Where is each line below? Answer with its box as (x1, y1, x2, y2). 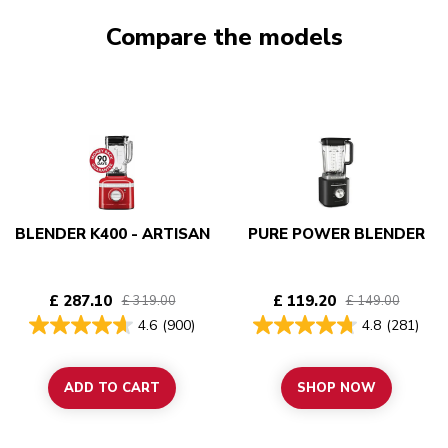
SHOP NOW (296, 379, 376, 398)
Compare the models (105, 21, 343, 54)
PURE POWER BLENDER (247, 224, 425, 245)
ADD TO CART (64, 379, 160, 398)
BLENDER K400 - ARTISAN (14, 224, 210, 245)
